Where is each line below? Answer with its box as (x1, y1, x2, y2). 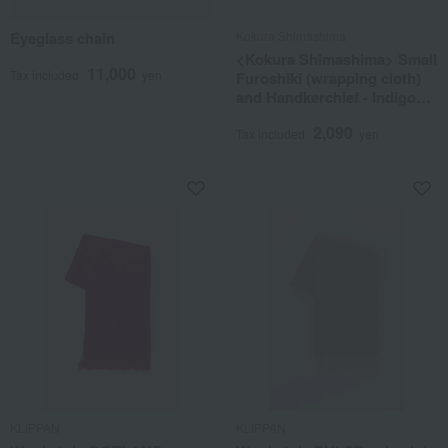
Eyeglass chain (10, 27, 115, 49)
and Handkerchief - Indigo (236, 86, 416, 108)
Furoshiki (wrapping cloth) (236, 67, 421, 89)
